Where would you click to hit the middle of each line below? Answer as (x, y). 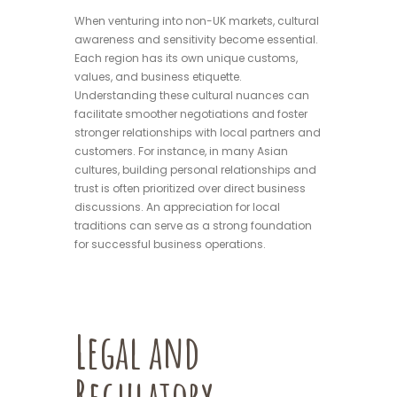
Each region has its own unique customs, (186, 58)
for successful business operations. (170, 244)
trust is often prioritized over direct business (190, 188)
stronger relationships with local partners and (198, 132)
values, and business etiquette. (158, 76)
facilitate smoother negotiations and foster (191, 113)
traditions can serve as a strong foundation (193, 225)
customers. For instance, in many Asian (181, 151)
